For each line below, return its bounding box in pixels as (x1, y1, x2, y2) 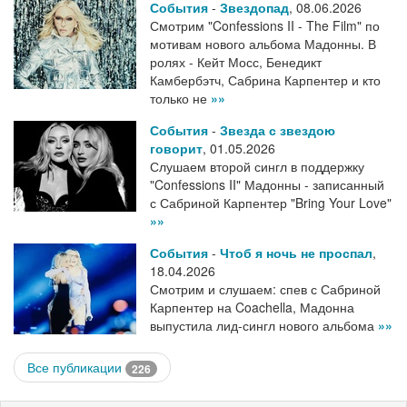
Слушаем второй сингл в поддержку (150, 157, 364, 175)
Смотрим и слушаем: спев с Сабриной (150, 280, 381, 298)
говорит (150, 139, 203, 157)
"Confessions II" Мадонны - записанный (150, 175, 384, 194)
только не (150, 89, 211, 107)
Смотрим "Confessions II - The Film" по (150, 16, 380, 35)
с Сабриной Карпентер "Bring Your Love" (150, 194, 392, 212)
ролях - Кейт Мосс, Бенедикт (150, 53, 322, 71)
